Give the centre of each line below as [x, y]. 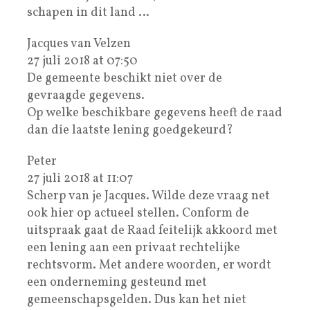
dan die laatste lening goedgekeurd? [130, 130]
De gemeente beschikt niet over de [125, 78]
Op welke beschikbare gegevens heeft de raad [155, 113]
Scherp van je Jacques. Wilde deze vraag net [148, 196]
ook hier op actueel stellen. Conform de [138, 213]
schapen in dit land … [88, 12]
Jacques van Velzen [79, 44]
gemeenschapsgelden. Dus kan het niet [137, 300]
